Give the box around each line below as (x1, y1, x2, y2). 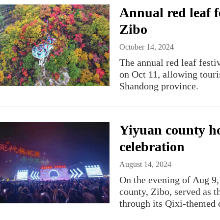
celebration (119, 139, 185, 154)
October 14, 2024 (119, 43, 174, 51)
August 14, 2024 (119, 160, 171, 168)
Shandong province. (119, 81, 198, 91)
